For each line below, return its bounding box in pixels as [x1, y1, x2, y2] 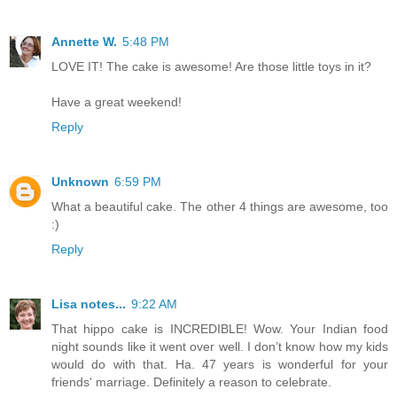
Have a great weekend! [51, 94, 182, 109]
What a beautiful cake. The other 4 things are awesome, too [51, 198, 388, 214]
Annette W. [51, 34, 117, 49]
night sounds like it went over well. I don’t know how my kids [51, 339, 388, 354]
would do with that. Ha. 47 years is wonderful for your [51, 356, 388, 371]
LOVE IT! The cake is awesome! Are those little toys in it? [51, 58, 371, 74]
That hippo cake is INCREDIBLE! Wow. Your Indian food [51, 321, 388, 336]
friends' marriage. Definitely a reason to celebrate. [51, 374, 331, 389]
